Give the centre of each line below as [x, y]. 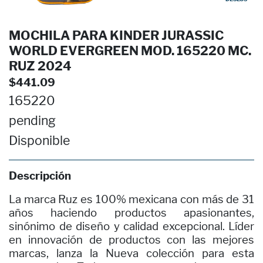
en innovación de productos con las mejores [131, 240]
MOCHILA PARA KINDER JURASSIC [116, 36]
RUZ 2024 [40, 66]
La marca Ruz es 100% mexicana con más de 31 [131, 199]
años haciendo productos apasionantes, [131, 213]
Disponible [39, 141]
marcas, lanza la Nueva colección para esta [131, 253]
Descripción [40, 176]
